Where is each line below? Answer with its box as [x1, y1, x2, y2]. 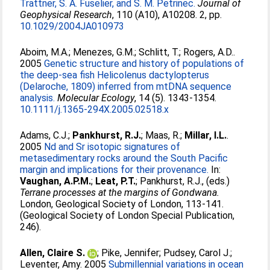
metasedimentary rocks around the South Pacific [20, 152, 228, 164]
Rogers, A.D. [183, 46, 234, 58]
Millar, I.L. [184, 130, 227, 141]
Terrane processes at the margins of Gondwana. [20, 187, 220, 198]
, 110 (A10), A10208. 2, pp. [112, 9, 222, 20]
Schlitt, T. [139, 46, 180, 58]
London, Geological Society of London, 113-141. [20, 198, 224, 210]
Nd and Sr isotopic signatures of [44, 141, 181, 152]
